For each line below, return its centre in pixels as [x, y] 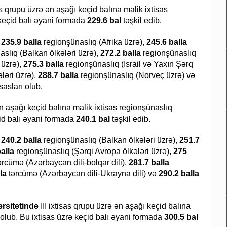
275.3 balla [45, 64]
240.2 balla [21, 140]
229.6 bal [103, 21]
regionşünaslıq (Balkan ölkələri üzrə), [110, 140]
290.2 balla [179, 174]
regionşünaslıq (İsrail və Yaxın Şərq [129, 64]
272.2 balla [122, 53]
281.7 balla [149, 163]
